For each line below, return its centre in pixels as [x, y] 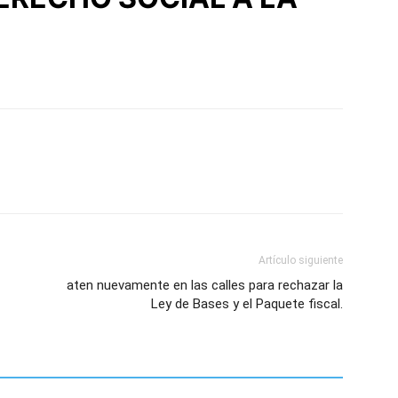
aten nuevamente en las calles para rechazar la [205, 285]
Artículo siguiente [301, 260]
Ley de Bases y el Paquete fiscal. [247, 304]
